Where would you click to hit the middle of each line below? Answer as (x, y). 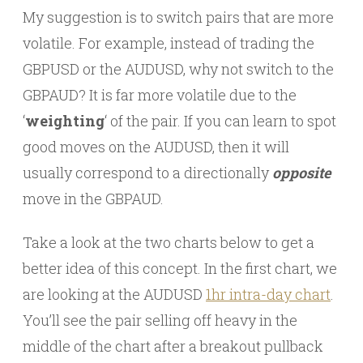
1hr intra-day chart (268, 295)
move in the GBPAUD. (93, 199)
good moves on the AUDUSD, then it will (156, 147)
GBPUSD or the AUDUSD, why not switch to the (178, 69)
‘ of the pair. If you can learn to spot (220, 121)
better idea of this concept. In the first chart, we (180, 269)
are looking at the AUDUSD (114, 295)
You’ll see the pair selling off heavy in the (160, 320)
